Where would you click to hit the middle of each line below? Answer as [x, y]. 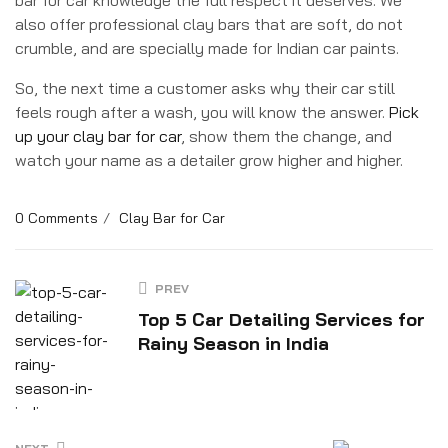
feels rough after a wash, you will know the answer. [202, 111]
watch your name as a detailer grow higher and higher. [209, 159]
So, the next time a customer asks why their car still [205, 87]
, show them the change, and [286, 135]
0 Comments [56, 217]
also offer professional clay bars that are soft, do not [209, 23]
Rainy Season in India [233, 343]
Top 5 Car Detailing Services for [281, 319]
